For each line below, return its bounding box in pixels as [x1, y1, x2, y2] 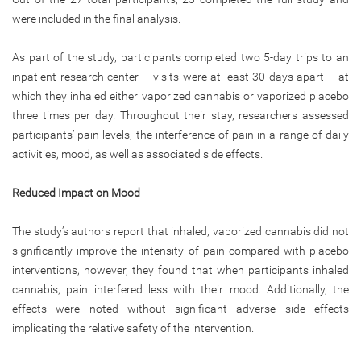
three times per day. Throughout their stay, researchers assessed [12, 108, 349, 122]
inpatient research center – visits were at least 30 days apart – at [12, 69, 349, 83]
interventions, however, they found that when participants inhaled [12, 263, 349, 276]
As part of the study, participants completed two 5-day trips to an [12, 50, 349, 64]
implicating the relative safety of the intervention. [12, 321, 254, 334]
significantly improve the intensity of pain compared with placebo [12, 243, 349, 257]
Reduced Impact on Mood [12, 185, 140, 199]
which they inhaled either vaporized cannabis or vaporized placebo [12, 89, 349, 102]
